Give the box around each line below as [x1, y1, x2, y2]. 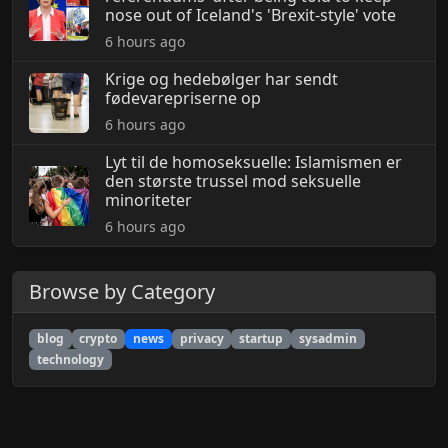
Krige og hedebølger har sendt [105, 68, 338, 90]
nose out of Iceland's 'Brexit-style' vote [105, 4, 396, 26]
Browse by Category [29, 278, 215, 305]
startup [239, 330, 284, 348]
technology [36, 350, 104, 368]
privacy [179, 330, 224, 348]
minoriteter [105, 189, 192, 211]
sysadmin [298, 330, 357, 348]
